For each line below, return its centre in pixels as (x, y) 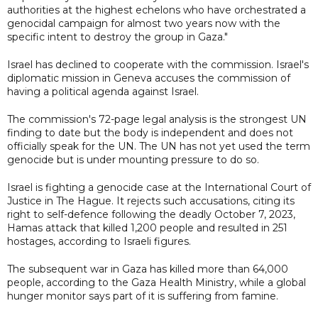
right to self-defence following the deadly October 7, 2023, (151, 214)
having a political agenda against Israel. (103, 91)
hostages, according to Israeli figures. (99, 241)
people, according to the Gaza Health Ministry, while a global (157, 282)
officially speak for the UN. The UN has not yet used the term (159, 146)
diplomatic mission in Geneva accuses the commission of (149, 78)
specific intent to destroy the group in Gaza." (117, 37)
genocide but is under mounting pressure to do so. (133, 159)
